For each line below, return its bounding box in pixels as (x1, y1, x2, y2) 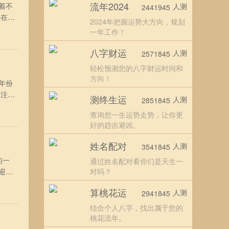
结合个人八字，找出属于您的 (90, 202, 183, 213)
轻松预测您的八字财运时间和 (90, 63, 183, 73)
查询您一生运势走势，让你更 (90, 109, 183, 120)
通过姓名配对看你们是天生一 (90, 156, 183, 166)
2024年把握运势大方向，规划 (90, 16, 185, 27)
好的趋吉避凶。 (90, 120, 140, 130)
